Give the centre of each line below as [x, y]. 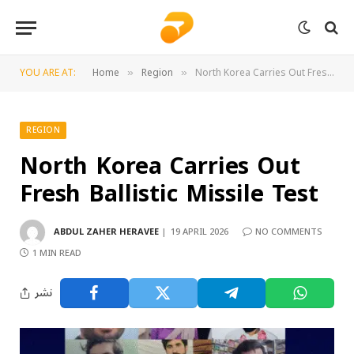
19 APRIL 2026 [200, 232]
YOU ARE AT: [48, 73]
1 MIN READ [57, 253]
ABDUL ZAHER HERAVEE [106, 232]
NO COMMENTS [289, 232]
